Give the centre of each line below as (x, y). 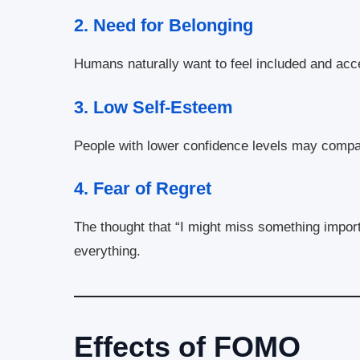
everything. (107, 252)
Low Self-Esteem (163, 107)
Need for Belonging (173, 26)
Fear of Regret (152, 189)
